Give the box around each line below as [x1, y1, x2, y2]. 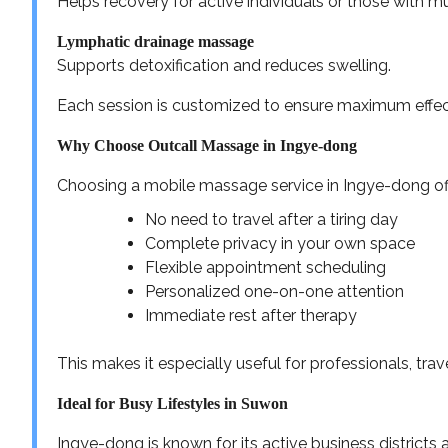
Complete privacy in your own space [145, 233, 415, 253]
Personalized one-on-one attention [145, 281, 404, 301]
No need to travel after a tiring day [145, 209, 398, 229]
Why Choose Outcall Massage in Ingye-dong [57, 136, 357, 154]
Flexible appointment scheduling [145, 257, 386, 277]
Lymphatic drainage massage [57, 32, 254, 50]
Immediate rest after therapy [145, 305, 357, 325]
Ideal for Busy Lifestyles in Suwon [57, 394, 288, 412]
